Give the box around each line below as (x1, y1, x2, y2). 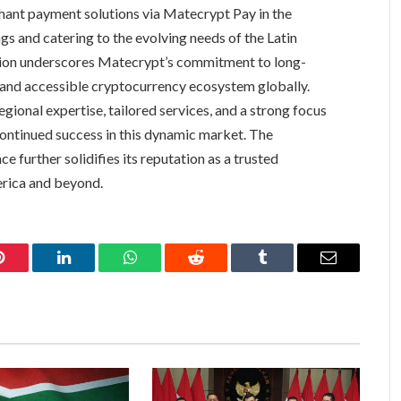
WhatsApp (128, 262, 198, 279)
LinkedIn (62, 262, 122, 279)
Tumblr (260, 262, 309, 279)
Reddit (194, 262, 238, 279)
